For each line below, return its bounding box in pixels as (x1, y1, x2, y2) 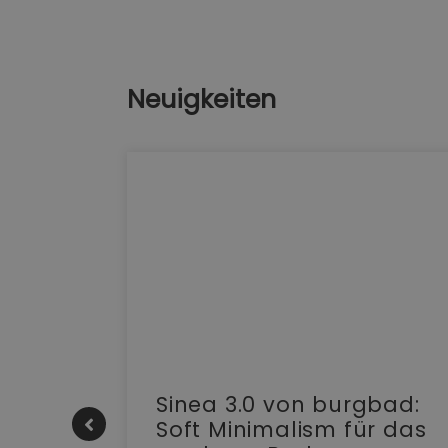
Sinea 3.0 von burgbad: (156, 389, 420, 419)
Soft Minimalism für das (156, 414, 427, 444)
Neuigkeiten (127, 81, 276, 117)
